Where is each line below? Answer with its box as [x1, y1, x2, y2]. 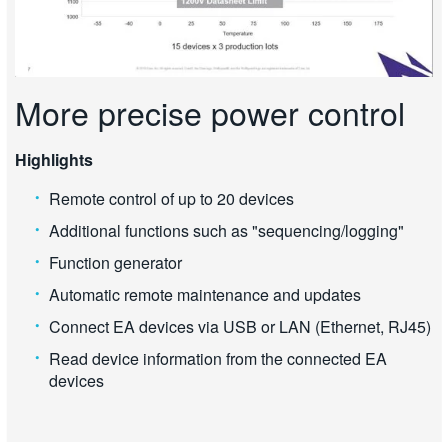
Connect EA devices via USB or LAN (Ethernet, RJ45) [49, 314, 431, 338]
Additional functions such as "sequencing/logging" [49, 218, 404, 242]
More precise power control [15, 88, 405, 135]
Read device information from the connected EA [49, 346, 387, 370]
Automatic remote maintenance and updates [49, 282, 361, 306]
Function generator [49, 250, 182, 274]
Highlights [15, 147, 93, 171]
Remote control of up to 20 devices [49, 186, 294, 210]
